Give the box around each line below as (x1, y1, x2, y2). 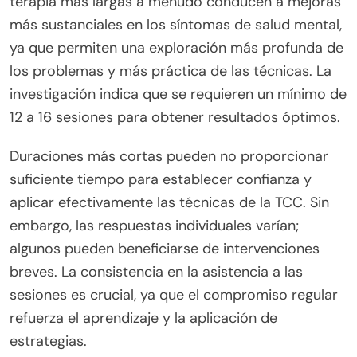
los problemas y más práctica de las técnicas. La (10, 61, 331, 80)
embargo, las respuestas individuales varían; (10, 215, 299, 235)
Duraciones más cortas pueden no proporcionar (10, 146, 328, 166)
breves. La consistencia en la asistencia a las (10, 261, 303, 281)
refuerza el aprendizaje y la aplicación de (10, 308, 277, 328)
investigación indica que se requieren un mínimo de (10, 84, 347, 104)
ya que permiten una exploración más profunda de (10, 37, 343, 57)
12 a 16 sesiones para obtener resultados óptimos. (10, 107, 340, 127)
